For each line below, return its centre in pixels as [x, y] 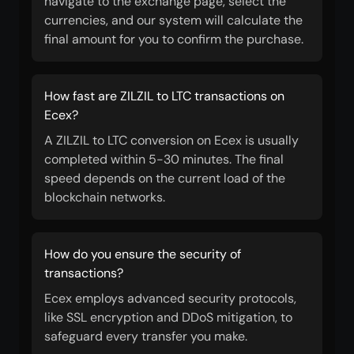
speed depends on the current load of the [165, 178]
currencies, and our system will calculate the [173, 20]
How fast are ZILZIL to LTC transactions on [164, 96]
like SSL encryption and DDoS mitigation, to [168, 317]
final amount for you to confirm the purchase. [174, 39]
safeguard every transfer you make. [146, 336]
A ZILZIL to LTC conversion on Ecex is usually [171, 140]
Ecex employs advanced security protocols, [170, 298]
